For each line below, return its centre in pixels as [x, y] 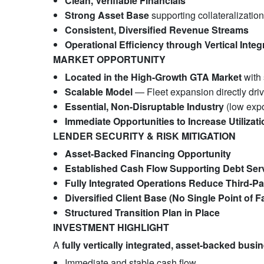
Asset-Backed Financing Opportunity [148, 154]
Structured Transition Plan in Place [142, 212]
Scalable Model [98, 92]
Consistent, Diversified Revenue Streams [156, 30]
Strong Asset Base [107, 15]
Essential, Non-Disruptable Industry [144, 106]
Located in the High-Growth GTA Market [153, 77]
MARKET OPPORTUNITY [109, 59]
